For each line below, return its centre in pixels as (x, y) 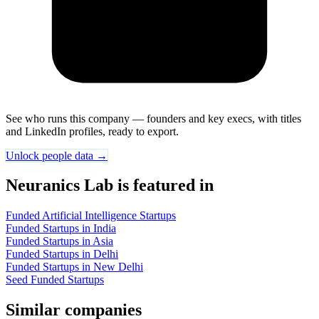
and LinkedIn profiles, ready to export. (92, 131)
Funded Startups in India (61, 229)
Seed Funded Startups (55, 280)
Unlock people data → (57, 155)
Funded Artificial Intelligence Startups (91, 216)
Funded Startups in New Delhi (74, 267)
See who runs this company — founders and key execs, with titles (153, 118)
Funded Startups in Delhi (62, 254)
